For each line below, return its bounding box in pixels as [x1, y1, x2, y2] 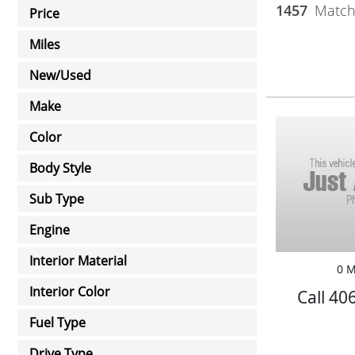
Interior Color [29, 283, 110, 300]
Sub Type [29, 190, 84, 208]
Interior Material [29, 252, 127, 269]
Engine [29, 221, 70, 239]
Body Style [29, 159, 91, 177]
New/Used [29, 67, 91, 84]
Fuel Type [29, 314, 86, 331]
